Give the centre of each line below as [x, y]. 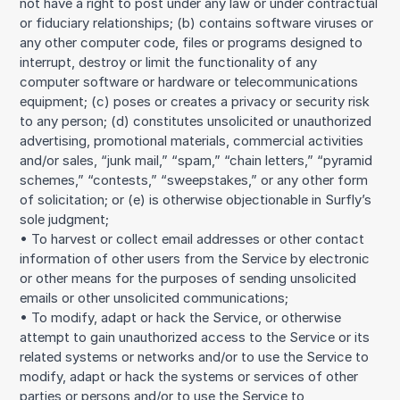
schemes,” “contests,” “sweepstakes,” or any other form [194, 181]
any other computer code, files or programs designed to [192, 43]
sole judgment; [65, 220]
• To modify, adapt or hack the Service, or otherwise [181, 318]
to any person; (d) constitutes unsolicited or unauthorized [196, 122]
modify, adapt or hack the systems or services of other [189, 377]
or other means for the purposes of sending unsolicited [188, 279]
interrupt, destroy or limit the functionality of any [169, 63]
